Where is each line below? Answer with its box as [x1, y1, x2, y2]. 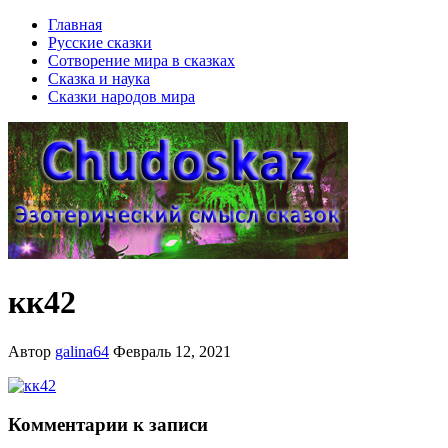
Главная [48, 16, 102, 33]
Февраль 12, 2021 [113, 342, 231, 360]
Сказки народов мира [48, 88, 195, 105]
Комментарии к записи [8, 413, 208, 435]
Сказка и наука [48, 70, 150, 87]
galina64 [55, 342, 109, 360]
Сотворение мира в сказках [48, 52, 235, 69]
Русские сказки [48, 34, 152, 51]
